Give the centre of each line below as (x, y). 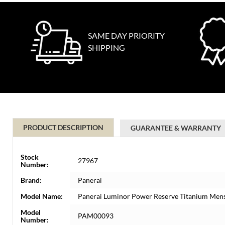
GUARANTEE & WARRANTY (176, 128)
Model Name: (42, 196)
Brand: (31, 180)
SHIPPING (106, 47)
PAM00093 (96, 216)
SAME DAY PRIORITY (126, 35)
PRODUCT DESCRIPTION (63, 127)
